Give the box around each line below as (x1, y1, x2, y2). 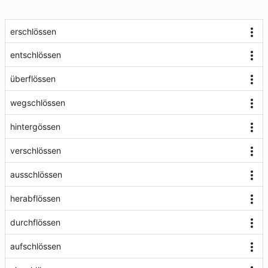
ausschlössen (10, 169, 62, 179)
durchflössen (10, 217, 60, 227)
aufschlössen (10, 241, 61, 251)
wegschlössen (10, 98, 65, 108)
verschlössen (10, 145, 61, 156)
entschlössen (10, 50, 61, 60)
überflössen (10, 74, 56, 84)
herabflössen (10, 193, 60, 203)
